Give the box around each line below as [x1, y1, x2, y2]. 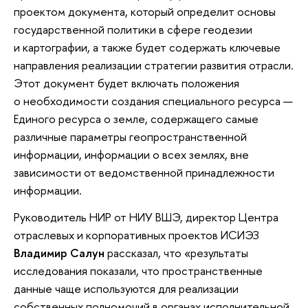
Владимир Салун [14, 245, 104, 261]
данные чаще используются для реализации [14, 280, 239, 297]
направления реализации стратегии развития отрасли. [14, 56, 294, 73]
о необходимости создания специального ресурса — [14, 92, 293, 109]
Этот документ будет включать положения [14, 74, 239, 91]
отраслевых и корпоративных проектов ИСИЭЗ [14, 227, 259, 243]
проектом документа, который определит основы [14, 3, 276, 19]
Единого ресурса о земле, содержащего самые [14, 110, 258, 126]
